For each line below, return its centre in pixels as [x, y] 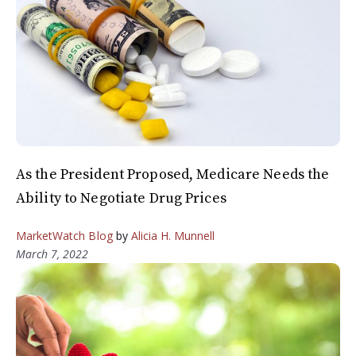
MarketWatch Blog [64, 236]
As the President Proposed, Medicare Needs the [173, 175]
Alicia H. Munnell [173, 236]
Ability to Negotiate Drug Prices [123, 199]
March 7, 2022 [52, 254]
